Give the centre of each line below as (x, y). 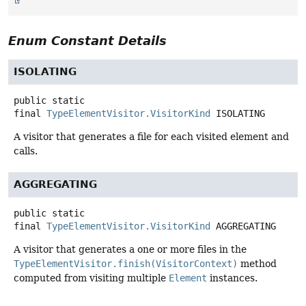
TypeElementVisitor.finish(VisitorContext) (126, 264)
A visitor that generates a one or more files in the (130, 250)
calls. (26, 151)
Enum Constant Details (87, 41)
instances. (232, 278)
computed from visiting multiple (91, 278)
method (257, 264)
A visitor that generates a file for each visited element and (151, 137)
